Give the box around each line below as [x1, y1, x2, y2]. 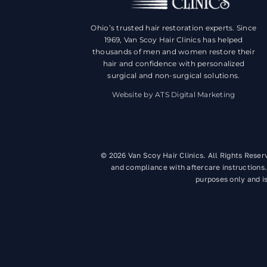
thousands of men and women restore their [92, 46, 255, 56]
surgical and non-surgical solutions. [107, 70, 240, 80]
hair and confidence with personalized [103, 58, 245, 68]
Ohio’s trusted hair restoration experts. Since [91, 23, 257, 32]
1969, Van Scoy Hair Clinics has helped [104, 35, 243, 44]
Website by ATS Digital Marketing [112, 89, 235, 99]
